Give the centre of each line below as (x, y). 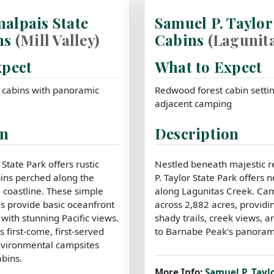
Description (197, 133)
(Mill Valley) (57, 39)
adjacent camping (193, 103)
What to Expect (209, 66)
